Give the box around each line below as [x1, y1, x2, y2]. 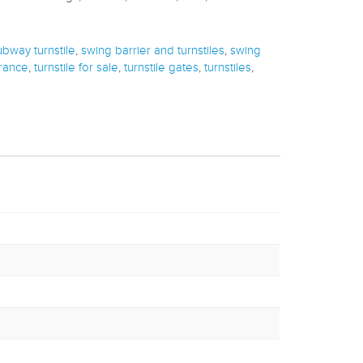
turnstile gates [124, 61, 199, 75]
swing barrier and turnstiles [81, 44, 224, 58]
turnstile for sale [34, 61, 118, 75]
